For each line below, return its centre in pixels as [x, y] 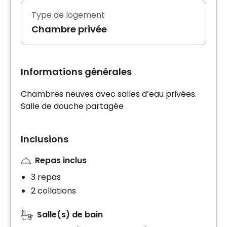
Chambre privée [69, 29]
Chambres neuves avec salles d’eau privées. [109, 94]
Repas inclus [61, 161]
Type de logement [68, 15]
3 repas [46, 177]
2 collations [53, 191]
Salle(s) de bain [70, 214]
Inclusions [45, 139]
